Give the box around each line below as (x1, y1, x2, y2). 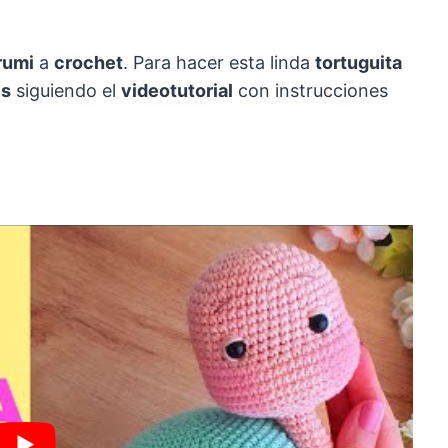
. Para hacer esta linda (123, 52, 315, 74)
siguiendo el (11, 80, 121, 102)
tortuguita (315, 52, 402, 74)
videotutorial (121, 80, 233, 102)
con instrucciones (233, 80, 388, 102)
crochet (54, 52, 123, 74)
